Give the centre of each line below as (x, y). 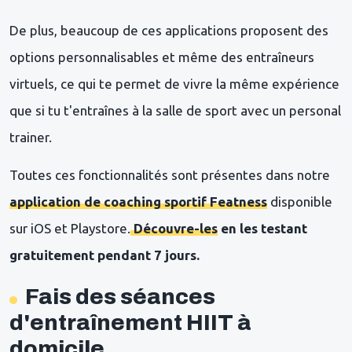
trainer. (31, 137)
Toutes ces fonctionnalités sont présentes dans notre (170, 174)
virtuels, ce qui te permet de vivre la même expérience (174, 83)
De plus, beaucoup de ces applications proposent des (169, 30)
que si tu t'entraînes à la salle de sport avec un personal (175, 110)
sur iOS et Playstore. (70, 228)
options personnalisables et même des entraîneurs (162, 57)
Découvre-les (176, 228)
